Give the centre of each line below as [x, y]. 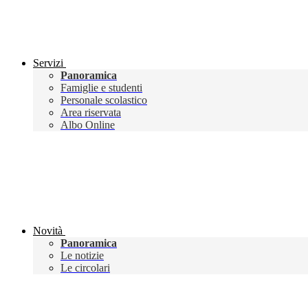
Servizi [48, 63]
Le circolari [85, 268]
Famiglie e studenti [101, 88]
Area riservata [91, 113]
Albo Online [88, 125]
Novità [48, 231]
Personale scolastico [104, 100]
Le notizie [82, 256]
